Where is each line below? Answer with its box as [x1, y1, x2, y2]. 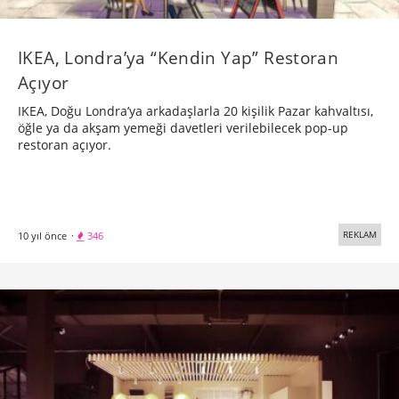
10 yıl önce [18, 229, 67, 243]
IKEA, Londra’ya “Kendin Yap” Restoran [18, 45, 339, 70]
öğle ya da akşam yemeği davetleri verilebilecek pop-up [18, 119, 348, 137]
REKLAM [343, 228, 377, 241]
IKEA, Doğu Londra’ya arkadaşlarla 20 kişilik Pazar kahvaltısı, [18, 102, 373, 120]
